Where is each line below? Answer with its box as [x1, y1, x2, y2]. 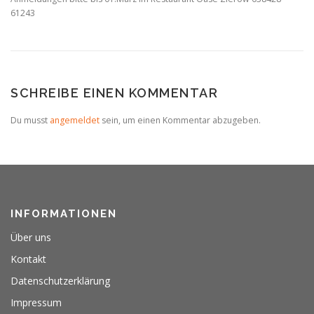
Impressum [11, 296, 62, 310]
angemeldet [50, 114, 100, 126]
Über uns [11, 231, 51, 245]
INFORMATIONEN [11, 207, 117, 221]
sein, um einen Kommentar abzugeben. [100, 114, 261, 126]
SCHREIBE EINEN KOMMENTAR [11, 85, 218, 100]
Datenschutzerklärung [11, 274, 110, 288]
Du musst [11, 114, 50, 126]
